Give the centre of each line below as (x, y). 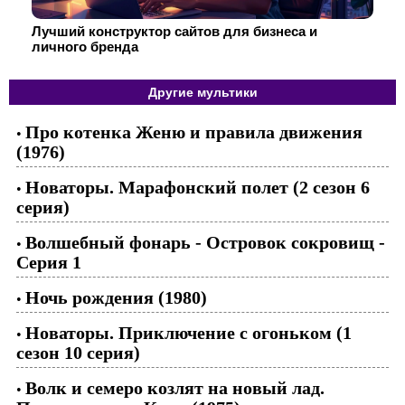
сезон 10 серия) (78, 353)
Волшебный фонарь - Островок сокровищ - (205, 242)
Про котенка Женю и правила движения (194, 132)
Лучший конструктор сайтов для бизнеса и (174, 31)
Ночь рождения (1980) (116, 297)
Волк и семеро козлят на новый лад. (175, 388)
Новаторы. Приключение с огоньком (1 (188, 333)
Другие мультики (202, 92)
